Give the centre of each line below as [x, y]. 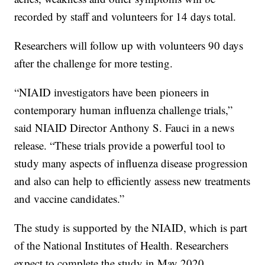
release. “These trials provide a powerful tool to [120, 146]
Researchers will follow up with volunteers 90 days [129, 46]
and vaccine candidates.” [70, 199]
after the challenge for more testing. [94, 63]
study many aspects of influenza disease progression [131, 163]
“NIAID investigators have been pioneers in [112, 92]
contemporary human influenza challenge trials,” [124, 110]
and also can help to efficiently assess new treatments [132, 181]
